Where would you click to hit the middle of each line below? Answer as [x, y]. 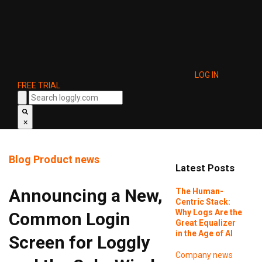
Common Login [70, 219]
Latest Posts [205, 168]
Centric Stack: [203, 201]
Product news [66, 159]
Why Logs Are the [208, 212]
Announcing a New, [86, 196]
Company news [204, 255]
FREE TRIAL [39, 85]
